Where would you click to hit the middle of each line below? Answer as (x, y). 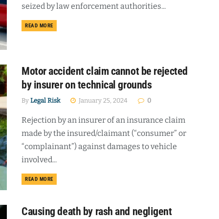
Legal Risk (45, 100)
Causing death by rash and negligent (97, 212)
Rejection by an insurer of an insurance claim (103, 120)
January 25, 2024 (102, 100)
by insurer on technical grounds (87, 85)
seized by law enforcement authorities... (94, 6)
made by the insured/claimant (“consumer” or (104, 133)
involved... (39, 159)
